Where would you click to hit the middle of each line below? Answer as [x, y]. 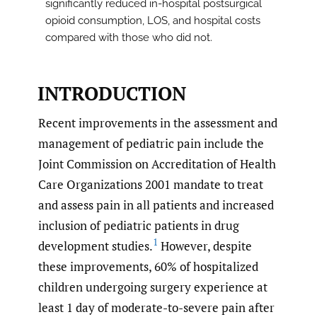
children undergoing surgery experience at [153, 287]
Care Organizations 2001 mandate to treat [151, 184]
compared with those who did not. [129, 38]
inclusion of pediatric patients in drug [139, 225]
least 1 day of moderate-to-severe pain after [156, 307]
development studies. [96, 246]
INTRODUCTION [111, 93]
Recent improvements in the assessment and [158, 122]
